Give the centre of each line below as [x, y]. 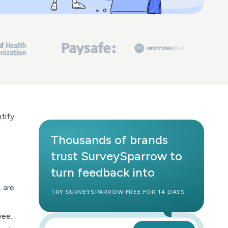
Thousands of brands [109, 140]
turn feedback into [103, 173]
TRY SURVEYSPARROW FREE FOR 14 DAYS [118, 192]
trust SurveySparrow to [117, 156]
